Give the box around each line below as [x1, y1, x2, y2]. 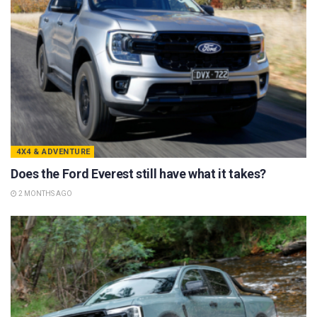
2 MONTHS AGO [17, 190, 72, 198]
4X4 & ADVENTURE [16, 147, 91, 157]
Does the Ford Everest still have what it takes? [11, 166, 267, 182]
